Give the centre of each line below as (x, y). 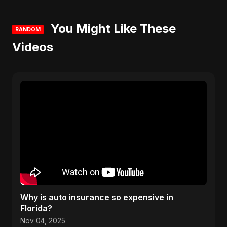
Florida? (36, 208)
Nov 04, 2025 (43, 221)
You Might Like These (112, 29)
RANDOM (28, 29)
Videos (33, 47)
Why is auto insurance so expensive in (97, 197)
